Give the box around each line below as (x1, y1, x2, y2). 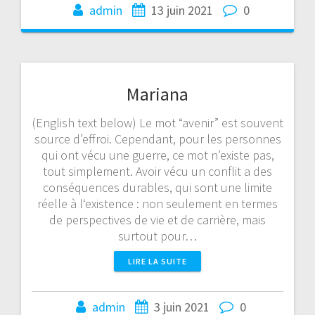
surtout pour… (118, 227, 197, 244)
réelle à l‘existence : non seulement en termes (37, 195, 278, 212)
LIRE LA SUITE (128, 255, 187, 266)
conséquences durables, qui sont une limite (43, 179, 272, 195)
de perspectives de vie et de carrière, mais (49, 211, 266, 228)
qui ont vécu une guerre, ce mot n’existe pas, (41, 146, 274, 163)
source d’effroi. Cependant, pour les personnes (34, 130, 281, 147)
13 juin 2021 (150, 1, 213, 18)
